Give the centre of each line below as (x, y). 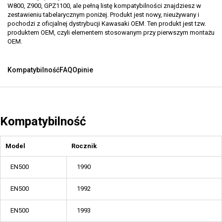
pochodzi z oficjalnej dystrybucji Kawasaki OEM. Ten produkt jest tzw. (107, 24)
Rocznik (84, 146)
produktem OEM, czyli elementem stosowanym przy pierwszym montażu (111, 32)
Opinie (83, 70)
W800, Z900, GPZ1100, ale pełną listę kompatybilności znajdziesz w (104, 6)
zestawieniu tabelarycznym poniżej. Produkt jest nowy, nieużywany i (103, 15)
